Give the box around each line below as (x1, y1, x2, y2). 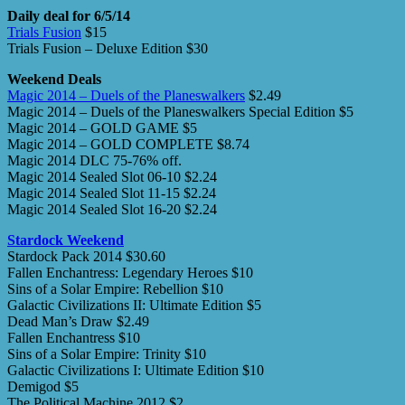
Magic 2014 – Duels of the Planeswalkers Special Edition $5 (7, 103, 353, 119)
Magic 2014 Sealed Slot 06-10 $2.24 (7, 168, 217, 184)
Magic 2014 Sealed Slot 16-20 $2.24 (7, 201, 217, 217)
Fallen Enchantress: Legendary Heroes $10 (7, 264, 253, 280)
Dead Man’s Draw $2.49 (7, 313, 149, 329)
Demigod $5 (7, 378, 79, 394)
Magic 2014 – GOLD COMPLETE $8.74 (7, 136, 250, 152)
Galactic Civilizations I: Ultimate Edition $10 (7, 362, 264, 378)
